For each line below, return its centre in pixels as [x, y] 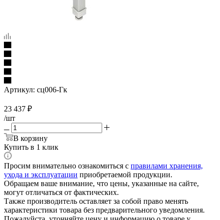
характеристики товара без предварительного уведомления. [104, 210]
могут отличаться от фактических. [61, 192]
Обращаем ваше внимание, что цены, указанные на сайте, [101, 183]
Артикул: [19, 89]
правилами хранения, [167, 165]
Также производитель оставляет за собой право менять [96, 201]
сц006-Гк [52, 89]
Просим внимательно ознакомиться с [67, 165]
